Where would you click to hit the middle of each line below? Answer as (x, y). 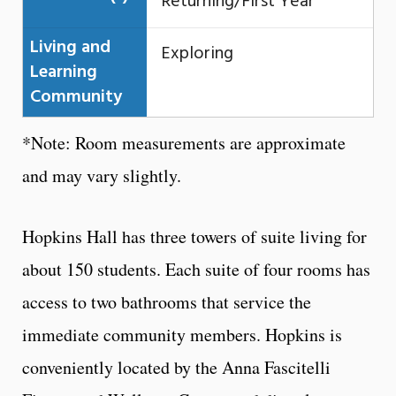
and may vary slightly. (102, 175)
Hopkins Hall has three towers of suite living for (194, 236)
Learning (64, 72)
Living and (70, 47)
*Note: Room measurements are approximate (184, 142)
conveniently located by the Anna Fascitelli (176, 367)
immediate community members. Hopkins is (182, 334)
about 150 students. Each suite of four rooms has (196, 269)
